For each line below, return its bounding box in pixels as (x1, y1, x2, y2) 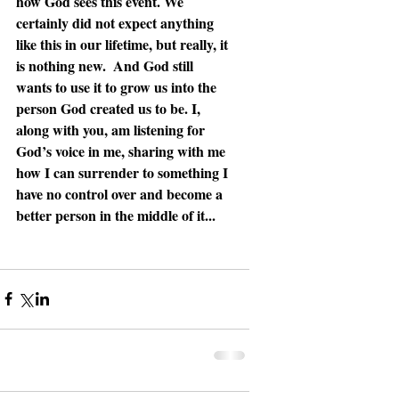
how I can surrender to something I (16, 161, 232, 183)
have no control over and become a (16, 183, 226, 204)
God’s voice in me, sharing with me (16, 140, 229, 161)
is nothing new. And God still (16, 54, 197, 76)
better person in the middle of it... (16, 204, 216, 225)
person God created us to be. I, (16, 97, 204, 118)
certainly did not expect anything (16, 12, 217, 33)
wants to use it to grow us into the (16, 76, 220, 97)
